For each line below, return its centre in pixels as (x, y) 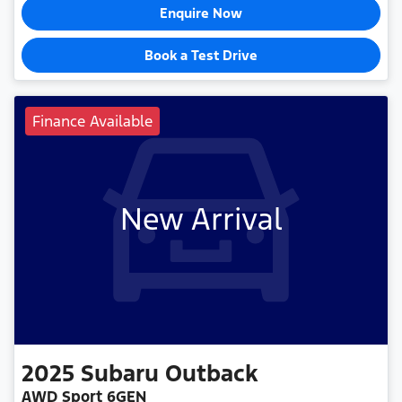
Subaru (120, 373)
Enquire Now (201, 13)
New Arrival (201, 220)
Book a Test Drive (201, 55)
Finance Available (92, 121)
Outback (211, 373)
